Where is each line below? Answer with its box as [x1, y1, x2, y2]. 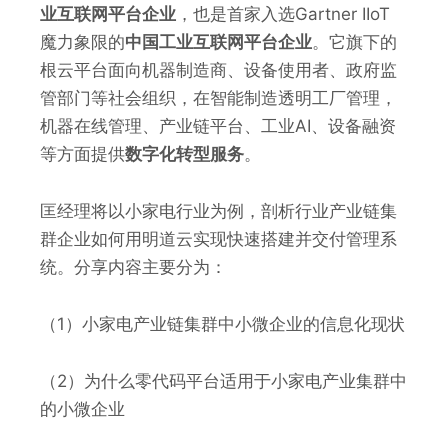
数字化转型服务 [125, 143, 244, 164]
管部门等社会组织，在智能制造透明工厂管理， [40, 87, 397, 108]
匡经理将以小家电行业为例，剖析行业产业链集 [40, 200, 397, 221]
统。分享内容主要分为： [40, 256, 227, 277]
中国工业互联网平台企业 [125, 31, 312, 52]
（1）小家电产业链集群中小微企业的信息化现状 [40, 313, 405, 334]
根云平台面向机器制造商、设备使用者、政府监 [40, 59, 397, 80]
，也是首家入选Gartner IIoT [176, 3, 390, 24]
